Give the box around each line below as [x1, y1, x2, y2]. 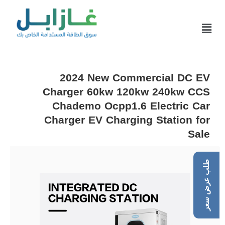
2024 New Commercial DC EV [60, 68, 210, 88]
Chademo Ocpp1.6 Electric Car [52, 96, 210, 117]
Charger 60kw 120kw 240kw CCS [43, 82, 210, 102]
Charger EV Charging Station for [44, 110, 210, 131]
